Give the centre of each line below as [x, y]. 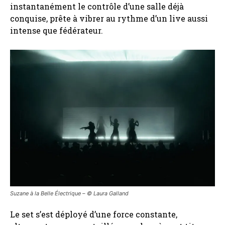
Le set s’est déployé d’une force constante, [94, 214]
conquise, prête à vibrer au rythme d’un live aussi [109, 18]
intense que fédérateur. [57, 30]
